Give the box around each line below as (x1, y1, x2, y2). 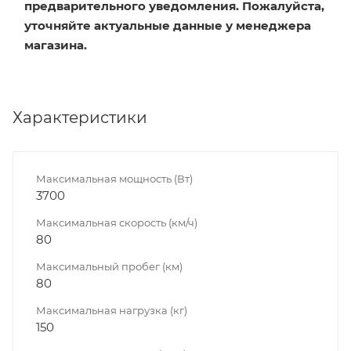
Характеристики (13, 107, 147, 127)
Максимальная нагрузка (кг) (36, 303, 187, 317)
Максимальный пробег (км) (36, 259, 183, 273)
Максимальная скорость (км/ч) (36, 215, 197, 229)
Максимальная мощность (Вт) (36, 172, 193, 185)
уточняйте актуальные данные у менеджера (24, 17, 311, 33)
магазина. (24, 37, 87, 52)
